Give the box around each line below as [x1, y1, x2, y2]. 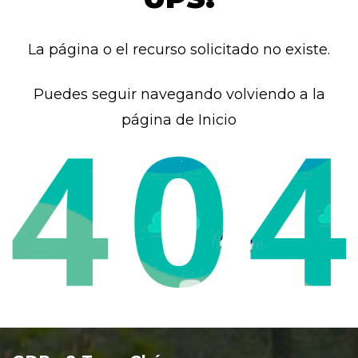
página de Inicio [121, 111, 237, 129]
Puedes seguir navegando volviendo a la [33, 86, 325, 103]
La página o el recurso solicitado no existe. [28, 41, 330, 58]
